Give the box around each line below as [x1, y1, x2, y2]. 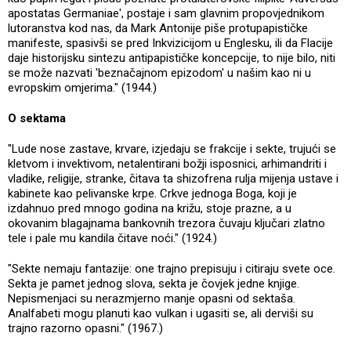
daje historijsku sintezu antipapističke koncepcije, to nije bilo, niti [8, 50, 335, 65]
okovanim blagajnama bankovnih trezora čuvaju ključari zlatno [8, 215, 325, 230]
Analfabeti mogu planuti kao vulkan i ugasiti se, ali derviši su [8, 306, 313, 320]
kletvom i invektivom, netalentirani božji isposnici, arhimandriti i [8, 156, 327, 171]
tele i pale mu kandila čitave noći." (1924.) [8, 230, 217, 245]
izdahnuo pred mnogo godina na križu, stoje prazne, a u [8, 201, 291, 215]
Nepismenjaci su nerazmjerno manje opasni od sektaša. [8, 291, 295, 306]
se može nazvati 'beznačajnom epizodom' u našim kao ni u [8, 65, 311, 80]
